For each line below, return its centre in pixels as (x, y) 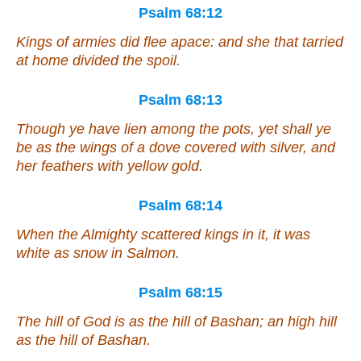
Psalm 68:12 (180, 13)
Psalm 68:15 (180, 293)
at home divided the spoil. (98, 61)
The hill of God (65, 322)
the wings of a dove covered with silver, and (193, 148)
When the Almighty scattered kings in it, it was (163, 235)
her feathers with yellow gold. (110, 166)
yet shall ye (295, 129)
